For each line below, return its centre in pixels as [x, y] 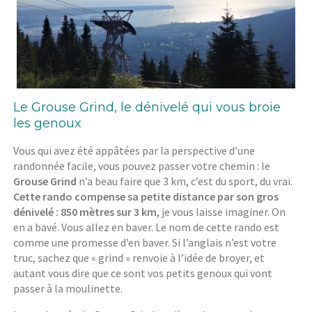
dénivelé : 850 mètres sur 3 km [85, 211]
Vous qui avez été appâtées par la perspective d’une [134, 150]
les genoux [48, 123]
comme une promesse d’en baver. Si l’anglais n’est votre [145, 242]
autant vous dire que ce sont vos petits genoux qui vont [143, 273]
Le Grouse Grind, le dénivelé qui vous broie [147, 107]
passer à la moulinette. [68, 288]
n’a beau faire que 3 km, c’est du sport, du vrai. [185, 181]
